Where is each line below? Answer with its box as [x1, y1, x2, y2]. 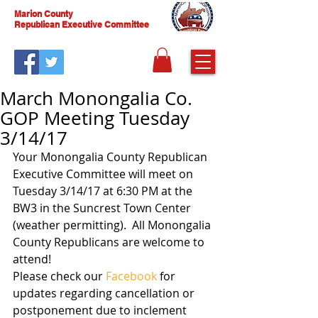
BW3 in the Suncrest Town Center [13, 199, 194, 216]
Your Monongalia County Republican [13, 148, 210, 165]
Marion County [14, 9, 73, 19]
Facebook [106, 268, 157, 284]
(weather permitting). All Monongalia [13, 216, 214, 233]
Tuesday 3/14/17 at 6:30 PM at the [13, 182, 195, 199]
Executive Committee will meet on [13, 165, 196, 182]
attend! [13, 251, 54, 267]
